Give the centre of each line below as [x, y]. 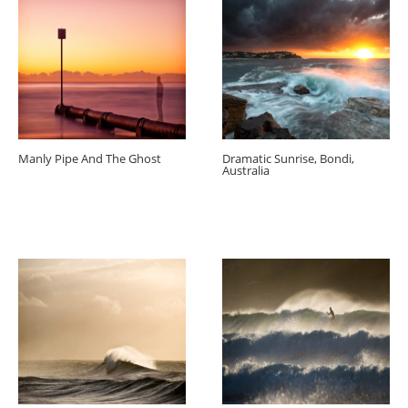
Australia [246, 171]
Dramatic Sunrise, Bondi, [288, 159]
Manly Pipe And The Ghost [90, 159]
